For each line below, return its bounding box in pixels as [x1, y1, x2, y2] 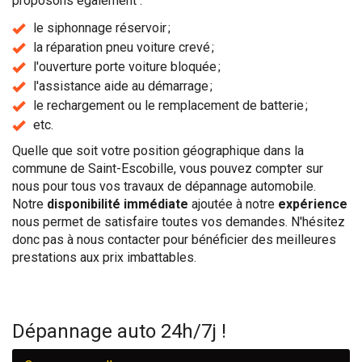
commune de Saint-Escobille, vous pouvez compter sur [12, 161, 323, 176]
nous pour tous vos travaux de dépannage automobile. [12, 179, 316, 194]
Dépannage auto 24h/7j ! [12, 320, 226, 343]
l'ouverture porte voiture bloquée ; [33, 59, 221, 74]
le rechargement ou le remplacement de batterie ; [33, 98, 308, 113]
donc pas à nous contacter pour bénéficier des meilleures [12, 232, 336, 247]
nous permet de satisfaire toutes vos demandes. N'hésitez [12, 214, 345, 229]
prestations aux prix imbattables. [12, 250, 196, 265]
